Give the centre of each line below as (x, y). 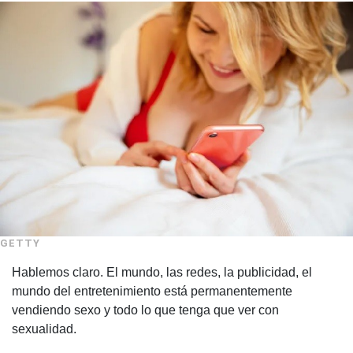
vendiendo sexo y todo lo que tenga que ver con (145, 310)
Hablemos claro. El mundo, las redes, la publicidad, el (162, 273)
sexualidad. (44, 329)
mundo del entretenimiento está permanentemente (152, 292)
